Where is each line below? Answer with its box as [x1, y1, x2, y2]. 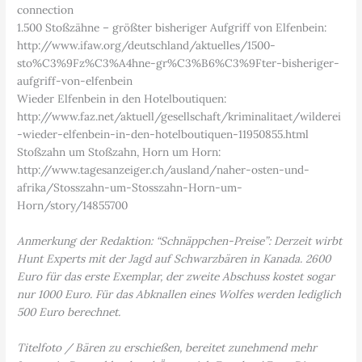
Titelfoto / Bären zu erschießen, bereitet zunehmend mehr [17, 340, 318, 356]
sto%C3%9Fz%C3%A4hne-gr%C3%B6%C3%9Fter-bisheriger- [17, 56, 340, 71]
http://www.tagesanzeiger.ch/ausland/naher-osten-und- [17, 162, 310, 178]
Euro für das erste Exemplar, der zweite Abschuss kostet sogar [17, 269, 335, 284]
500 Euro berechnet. [17, 305, 121, 320]
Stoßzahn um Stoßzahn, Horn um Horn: [17, 145, 221, 160]
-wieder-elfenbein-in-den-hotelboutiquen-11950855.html [17, 127, 309, 142]
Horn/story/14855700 [17, 198, 128, 213]
